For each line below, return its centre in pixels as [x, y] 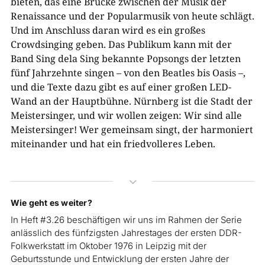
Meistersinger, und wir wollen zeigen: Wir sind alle [126, 115]
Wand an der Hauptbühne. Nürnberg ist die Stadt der [131, 101]
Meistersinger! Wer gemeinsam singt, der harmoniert [132, 129]
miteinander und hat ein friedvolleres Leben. [113, 143]
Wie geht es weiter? [51, 202]
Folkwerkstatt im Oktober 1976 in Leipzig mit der [108, 245]
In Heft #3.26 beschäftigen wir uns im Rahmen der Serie [126, 219]
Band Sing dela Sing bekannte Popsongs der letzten [125, 58]
